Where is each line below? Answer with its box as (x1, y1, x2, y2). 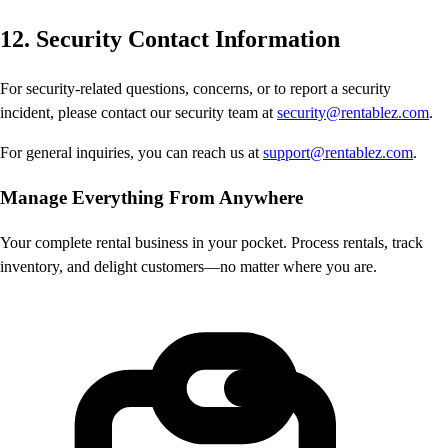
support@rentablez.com (263, 144, 413, 162)
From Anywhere (169, 186, 303, 208)
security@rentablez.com (277, 104, 429, 122)
